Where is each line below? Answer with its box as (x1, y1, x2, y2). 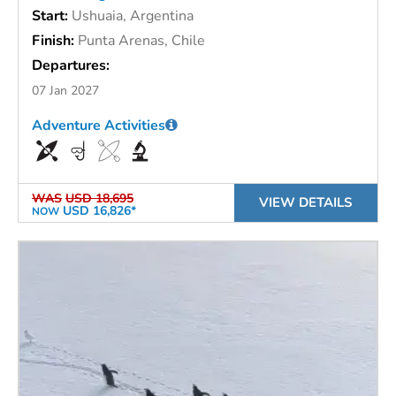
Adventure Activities (32, 116, 165, 136)
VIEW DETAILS (259, 194, 353, 212)
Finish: (32, 31, 78, 51)
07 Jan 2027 (32, 82, 99, 100)
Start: (32, 6, 72, 27)
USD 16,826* (59, 202, 136, 220)
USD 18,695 (65, 190, 133, 208)
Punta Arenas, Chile (78, 31, 205, 51)
